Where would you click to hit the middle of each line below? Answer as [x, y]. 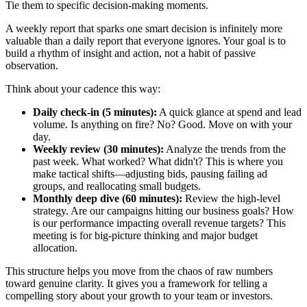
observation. [32, 65]
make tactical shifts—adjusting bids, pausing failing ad [150, 173]
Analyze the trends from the [225, 149]
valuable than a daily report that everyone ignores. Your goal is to [146, 40]
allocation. [55, 247]
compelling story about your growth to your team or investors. [139, 295]
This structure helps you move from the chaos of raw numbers [139, 271]
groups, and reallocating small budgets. [117, 186]
